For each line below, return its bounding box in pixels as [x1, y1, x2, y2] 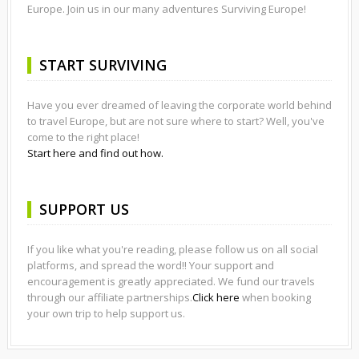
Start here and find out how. [26, 146, 163, 161]
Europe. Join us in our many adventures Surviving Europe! [26, 2, 306, 17]
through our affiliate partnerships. [26, 290, 192, 305]
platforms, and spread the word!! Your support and [26, 258, 274, 273]
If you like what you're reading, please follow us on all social [26, 242, 318, 257]
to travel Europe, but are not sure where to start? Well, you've [26, 114, 325, 129]
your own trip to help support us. [26, 306, 185, 321]
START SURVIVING [38, 55, 167, 75]
